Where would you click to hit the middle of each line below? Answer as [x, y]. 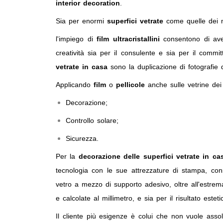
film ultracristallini [128, 39]
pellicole [130, 85]
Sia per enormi [81, 21]
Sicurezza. [82, 138]
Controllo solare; [92, 120]
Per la [67, 156]
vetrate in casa [82, 67]
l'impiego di [76, 39]
